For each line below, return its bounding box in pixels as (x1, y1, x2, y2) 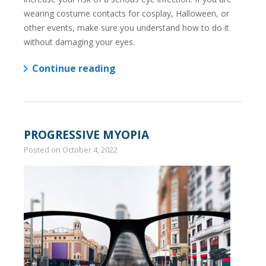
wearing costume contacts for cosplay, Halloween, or (24, 8, 229, 20)
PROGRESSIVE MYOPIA (24, 126, 149, 142)
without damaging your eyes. (24, 36, 135, 48)
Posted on (24, 144, 62, 155)
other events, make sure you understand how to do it (24, 22, 229, 34)
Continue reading (32, 61, 116, 75)
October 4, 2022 (62, 144, 118, 155)
